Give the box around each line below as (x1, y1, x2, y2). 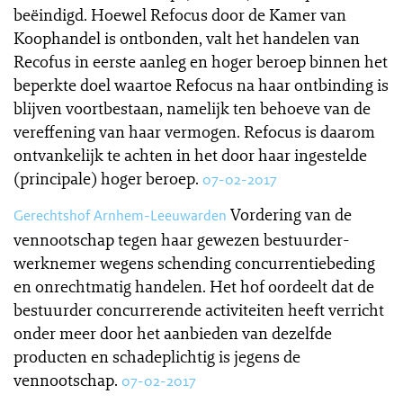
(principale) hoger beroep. (13, 167, 199, 189)
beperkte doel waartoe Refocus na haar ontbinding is (13, 74, 389, 95)
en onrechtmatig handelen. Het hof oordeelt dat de (13, 275, 374, 297)
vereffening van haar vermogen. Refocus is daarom (13, 121, 375, 142)
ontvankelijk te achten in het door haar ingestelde (13, 144, 367, 166)
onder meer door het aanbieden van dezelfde (13, 322, 332, 344)
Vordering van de (230, 203, 352, 225)
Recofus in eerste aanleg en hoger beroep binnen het (13, 50, 388, 72)
